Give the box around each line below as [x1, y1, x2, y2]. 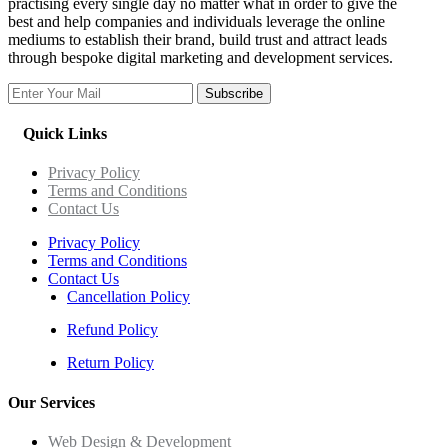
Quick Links [23, 124, 107, 142]
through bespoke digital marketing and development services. [8, 48, 393, 66]
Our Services [8, 393, 95, 411]
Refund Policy [67, 321, 158, 339]
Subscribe [205, 85, 263, 101]
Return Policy [67, 354, 154, 372]
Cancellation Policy [67, 288, 190, 306]
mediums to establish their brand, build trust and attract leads [8, 30, 387, 48]
